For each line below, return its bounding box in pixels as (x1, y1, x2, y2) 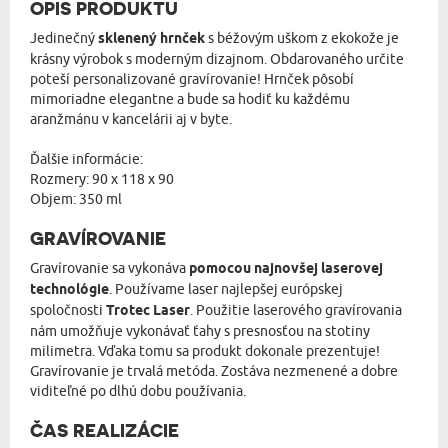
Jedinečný (30, 29, 98, 47)
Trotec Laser (106, 301, 190, 321)
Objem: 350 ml (30, 190, 122, 208)
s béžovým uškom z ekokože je (205, 29, 399, 47)
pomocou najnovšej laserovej (189, 259, 383, 279)
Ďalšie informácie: (30, 150, 143, 168)
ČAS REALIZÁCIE (30, 420, 179, 441)
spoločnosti (30, 301, 106, 319)
